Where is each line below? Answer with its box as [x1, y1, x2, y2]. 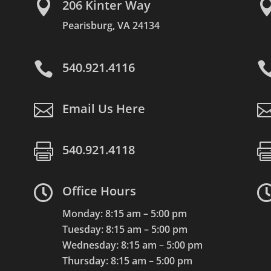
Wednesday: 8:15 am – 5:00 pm [62, 238, 203, 252]
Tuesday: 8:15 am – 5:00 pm [62, 222, 188, 236]
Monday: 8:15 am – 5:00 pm [62, 206, 187, 220]
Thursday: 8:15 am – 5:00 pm [62, 253, 192, 267]
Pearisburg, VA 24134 [62, 18, 160, 32]
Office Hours [62, 182, 136, 199]
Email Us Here [62, 100, 145, 117]
